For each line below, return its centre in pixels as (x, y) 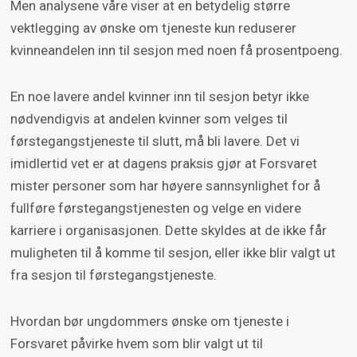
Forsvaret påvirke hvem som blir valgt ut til (136, 343)
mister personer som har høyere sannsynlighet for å (165, 185)
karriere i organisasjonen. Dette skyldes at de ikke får (168, 230)
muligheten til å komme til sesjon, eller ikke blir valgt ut (173, 252)
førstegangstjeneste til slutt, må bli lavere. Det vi (155, 141)
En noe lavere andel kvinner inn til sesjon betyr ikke (159, 96)
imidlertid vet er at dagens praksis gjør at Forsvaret (163, 163)
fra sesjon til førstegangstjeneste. (113, 275)
